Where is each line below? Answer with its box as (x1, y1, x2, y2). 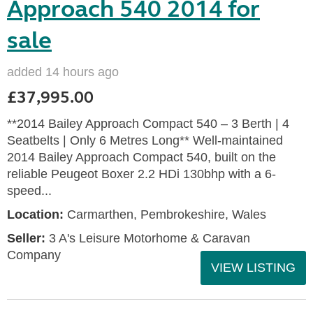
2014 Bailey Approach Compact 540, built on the (7, 150, 276, 164)
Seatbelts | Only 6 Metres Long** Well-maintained (7, 133, 283, 147)
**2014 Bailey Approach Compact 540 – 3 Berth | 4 (7, 117, 289, 131)
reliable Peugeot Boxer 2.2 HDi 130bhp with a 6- (7, 167, 276, 181)
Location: (7, 208, 64, 221)
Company (7, 248, 61, 262)
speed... (7, 184, 52, 198)
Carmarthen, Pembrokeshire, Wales (64, 208, 266, 221)
